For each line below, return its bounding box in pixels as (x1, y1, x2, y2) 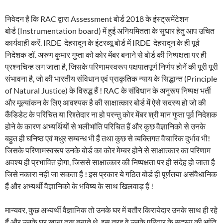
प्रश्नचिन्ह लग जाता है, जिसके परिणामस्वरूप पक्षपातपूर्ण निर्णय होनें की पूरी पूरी (5, 61, 218, 71)
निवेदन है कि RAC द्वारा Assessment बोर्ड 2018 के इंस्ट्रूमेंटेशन (5, 13, 189, 23)
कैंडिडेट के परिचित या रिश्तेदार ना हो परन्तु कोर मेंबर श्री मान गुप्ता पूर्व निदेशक (5, 109, 217, 119)
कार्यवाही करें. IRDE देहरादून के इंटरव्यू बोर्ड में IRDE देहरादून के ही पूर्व (5, 37, 200, 47)
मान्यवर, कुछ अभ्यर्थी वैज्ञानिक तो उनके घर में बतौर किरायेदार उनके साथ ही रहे (5, 205, 218, 215)
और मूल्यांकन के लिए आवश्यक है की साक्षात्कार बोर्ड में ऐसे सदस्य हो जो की (5, 97, 206, 107)
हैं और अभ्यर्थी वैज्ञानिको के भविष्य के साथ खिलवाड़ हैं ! (5, 181, 153, 191)
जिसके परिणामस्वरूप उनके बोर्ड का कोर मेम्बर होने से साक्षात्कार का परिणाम (5, 145, 211, 155)
